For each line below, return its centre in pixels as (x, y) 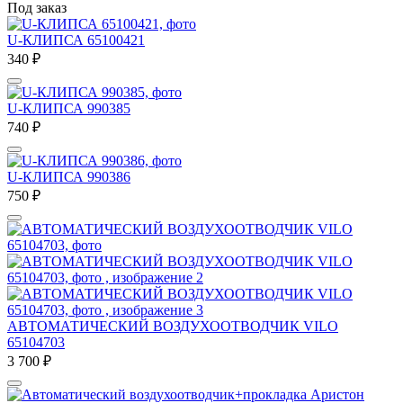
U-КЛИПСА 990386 (69, 176)
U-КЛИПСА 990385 (69, 108)
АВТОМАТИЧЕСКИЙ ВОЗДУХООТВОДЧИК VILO (173, 326)
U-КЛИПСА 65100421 (76, 40)
